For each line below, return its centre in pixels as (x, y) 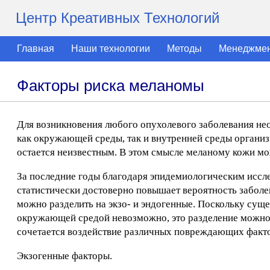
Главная (36, 49)
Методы (184, 49)
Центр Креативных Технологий (118, 18)
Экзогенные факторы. (64, 256)
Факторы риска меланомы (111, 86)
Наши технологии (111, 49)
